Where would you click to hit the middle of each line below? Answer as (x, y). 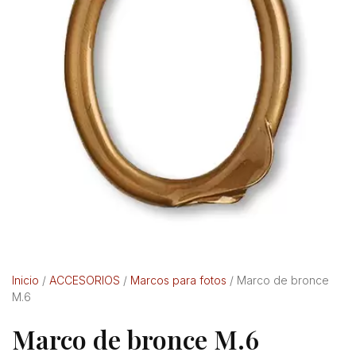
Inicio (25, 281)
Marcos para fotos (178, 281)
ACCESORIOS (85, 281)
